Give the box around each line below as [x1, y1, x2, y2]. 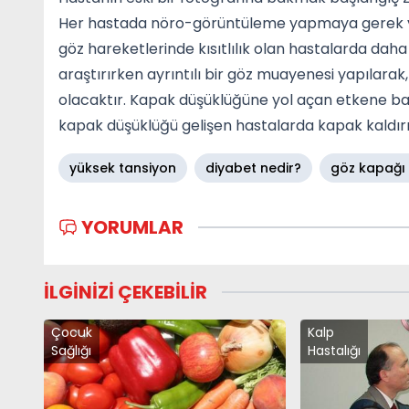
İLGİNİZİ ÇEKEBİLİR [44, 278, 207, 305]
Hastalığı [307, 341, 361, 360]
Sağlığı [51, 341, 91, 360]
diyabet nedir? [205, 158, 301, 177]
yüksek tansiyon [69, 158, 176, 177]
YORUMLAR [81, 214, 184, 240]
